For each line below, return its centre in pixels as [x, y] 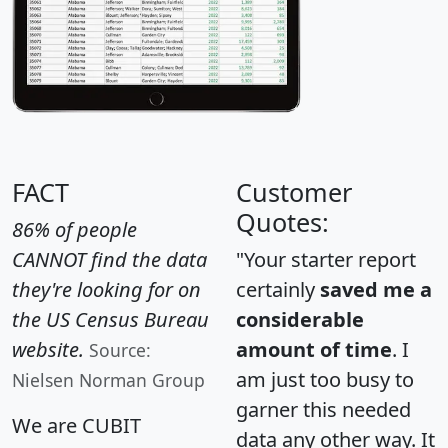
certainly [278, 289]
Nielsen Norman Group [108, 379]
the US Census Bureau [110, 319]
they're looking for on [106, 289]
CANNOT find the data [109, 259]
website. [48, 349]
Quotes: [282, 221]
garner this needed [323, 409]
